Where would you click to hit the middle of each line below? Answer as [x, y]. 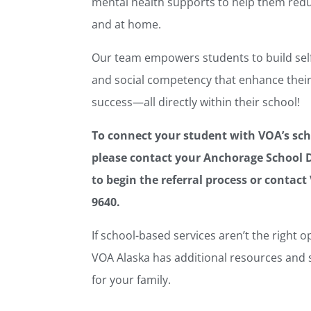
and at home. [126, 25]
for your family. [131, 280]
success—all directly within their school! [196, 102]
